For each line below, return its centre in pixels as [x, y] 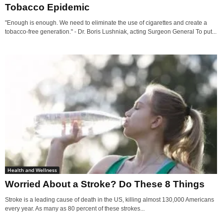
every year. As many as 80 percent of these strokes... [75, 209]
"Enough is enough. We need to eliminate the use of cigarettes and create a [106, 23]
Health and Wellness [32, 170]
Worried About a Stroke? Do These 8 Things [105, 184]
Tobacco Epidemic [47, 7]
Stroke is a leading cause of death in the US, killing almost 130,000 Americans [110, 200]
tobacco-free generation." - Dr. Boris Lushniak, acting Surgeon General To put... [111, 32]
